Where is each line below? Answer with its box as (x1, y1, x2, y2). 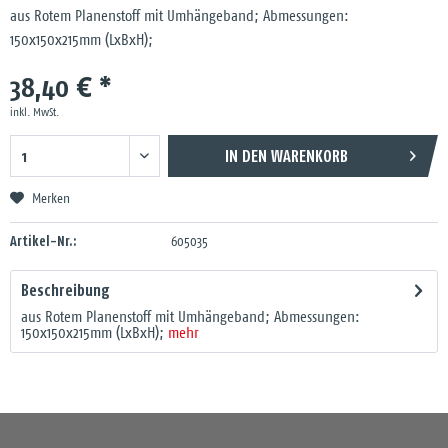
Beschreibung (21, 281, 110, 299)
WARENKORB (270, 147, 348, 165)
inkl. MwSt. (10, 107, 59, 118)
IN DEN (224, 147, 267, 165)
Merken (32, 193, 70, 206)
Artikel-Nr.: (10, 233, 77, 249)
